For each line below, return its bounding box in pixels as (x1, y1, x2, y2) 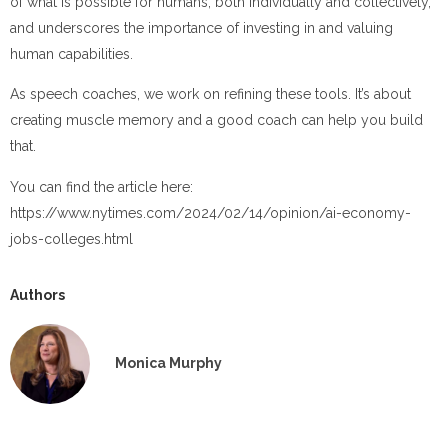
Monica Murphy (115, 355, 222, 372)
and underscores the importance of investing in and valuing (10, 19, 393, 36)
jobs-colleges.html (10, 230, 133, 247)
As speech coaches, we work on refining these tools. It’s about (10, 86, 411, 103)
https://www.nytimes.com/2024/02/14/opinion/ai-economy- (10, 204, 411, 221)
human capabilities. (10, 45, 133, 62)
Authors (10, 286, 65, 303)
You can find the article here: (10, 178, 193, 195)
